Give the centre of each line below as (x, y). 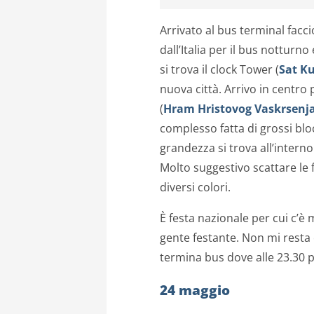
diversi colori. (195, 187)
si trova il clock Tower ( (219, 70)
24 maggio (195, 289)
